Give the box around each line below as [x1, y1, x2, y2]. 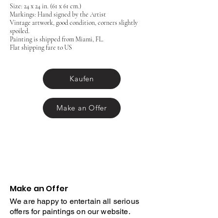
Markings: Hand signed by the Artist [10, 10, 106, 18]
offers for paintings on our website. [10, 206, 130, 216]
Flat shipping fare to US [10, 43, 72, 52]
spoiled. [10, 26, 30, 35]
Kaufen [70, 74, 94, 84]
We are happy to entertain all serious [10, 196, 139, 206]
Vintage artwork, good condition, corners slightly [10, 18, 138, 27]
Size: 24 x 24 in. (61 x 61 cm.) [10, 1, 81, 10]
